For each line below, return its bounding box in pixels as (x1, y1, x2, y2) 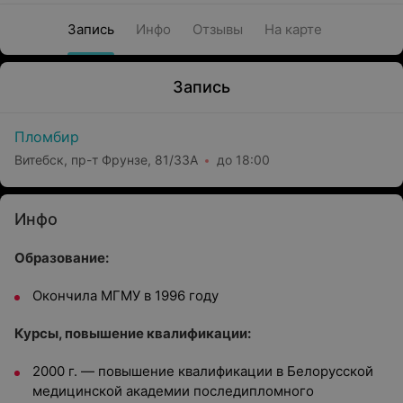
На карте (264, 21, 322, 38)
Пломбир (14, 128, 79, 146)
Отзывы (192, 21, 243, 38)
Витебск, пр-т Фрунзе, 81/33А (14, 151, 198, 167)
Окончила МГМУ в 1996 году (32, 287, 219, 304)
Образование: (14, 249, 109, 266)
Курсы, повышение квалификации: (14, 325, 251, 342)
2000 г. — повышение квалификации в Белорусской (32, 363, 373, 380)
